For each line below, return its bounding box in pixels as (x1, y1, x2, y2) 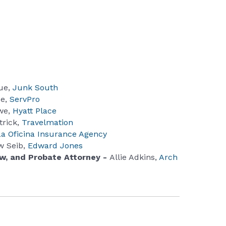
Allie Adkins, (109, 152, 157, 162)
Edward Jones (28, 141, 83, 151)
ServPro (10, 94, 40, 104)
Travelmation (22, 118, 74, 128)
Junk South (13, 83, 59, 93)
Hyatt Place (13, 106, 57, 116)
